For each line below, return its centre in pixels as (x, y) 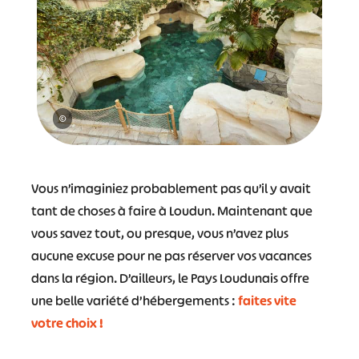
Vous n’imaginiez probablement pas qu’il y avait (171, 188)
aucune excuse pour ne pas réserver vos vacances (171, 255)
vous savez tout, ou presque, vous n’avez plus (159, 233)
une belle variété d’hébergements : (134, 300)
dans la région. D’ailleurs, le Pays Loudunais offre (170, 278)
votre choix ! (67, 323)
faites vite (267, 300)
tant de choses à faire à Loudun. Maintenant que (171, 210)
